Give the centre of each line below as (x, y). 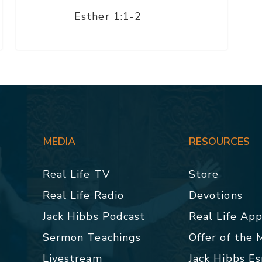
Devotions (216, 196)
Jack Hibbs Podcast (94, 217)
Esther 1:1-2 (108, 16)
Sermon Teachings (92, 238)
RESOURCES (219, 142)
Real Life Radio (83, 196)
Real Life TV (76, 175)
